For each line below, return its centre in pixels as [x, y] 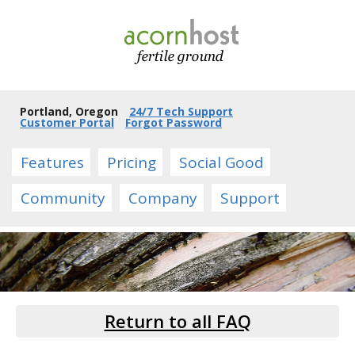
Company [163, 198]
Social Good [221, 162]
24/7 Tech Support [181, 111]
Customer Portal [67, 122]
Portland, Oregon [69, 111]
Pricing [132, 162]
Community [63, 198]
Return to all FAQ [177, 321]
